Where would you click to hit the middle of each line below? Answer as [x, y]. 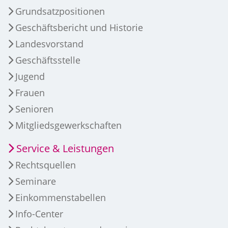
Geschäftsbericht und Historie [79, 28]
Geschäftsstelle [48, 60]
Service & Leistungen [65, 149]
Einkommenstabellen [61, 198]
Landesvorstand [49, 44]
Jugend [30, 77]
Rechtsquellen [46, 165]
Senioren [34, 109]
